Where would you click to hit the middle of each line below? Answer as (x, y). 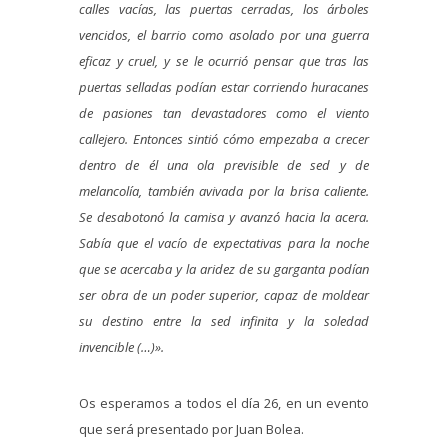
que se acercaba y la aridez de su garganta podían (224, 269)
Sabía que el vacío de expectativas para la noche (224, 243)
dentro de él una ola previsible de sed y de (224, 165)
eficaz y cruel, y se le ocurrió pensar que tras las (224, 61)
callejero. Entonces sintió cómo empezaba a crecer (224, 139)
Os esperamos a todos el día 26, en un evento (224, 403)
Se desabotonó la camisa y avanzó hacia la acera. (224, 217)
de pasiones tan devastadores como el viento (224, 113)
